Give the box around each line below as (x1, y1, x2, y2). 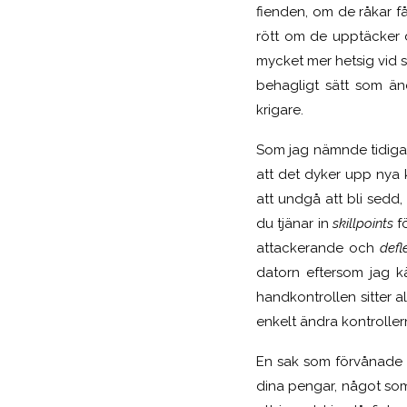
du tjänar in (256, 214, 333, 232)
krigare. (256, 101, 303, 118)
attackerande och (256, 239, 380, 256)
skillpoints (333, 214, 398, 232)
